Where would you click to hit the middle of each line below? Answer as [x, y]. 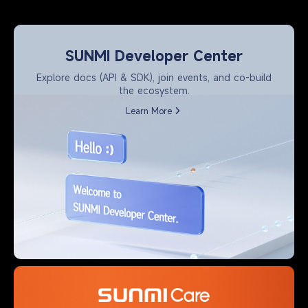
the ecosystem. [154, 91]
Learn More [148, 111]
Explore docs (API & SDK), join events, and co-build [154, 78]
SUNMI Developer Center [154, 56]
